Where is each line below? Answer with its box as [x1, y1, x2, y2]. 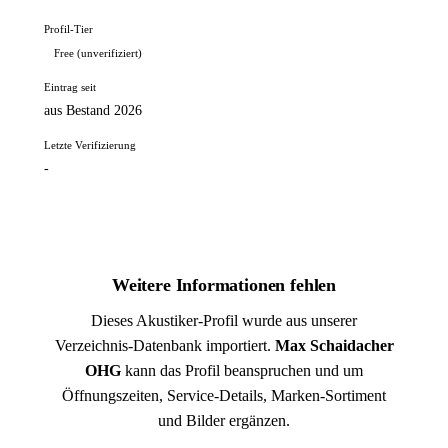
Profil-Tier [44, 23, 93, 35]
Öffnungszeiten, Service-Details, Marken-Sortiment [62, 387, 386, 404]
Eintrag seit [44, 81, 96, 93]
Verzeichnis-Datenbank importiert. [54, 337, 275, 354]
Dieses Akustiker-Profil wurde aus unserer [91, 312, 357, 329]
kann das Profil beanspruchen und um [121, 362, 363, 379]
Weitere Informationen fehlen [112, 275, 336, 295]
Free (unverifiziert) [54, 47, 142, 59]
